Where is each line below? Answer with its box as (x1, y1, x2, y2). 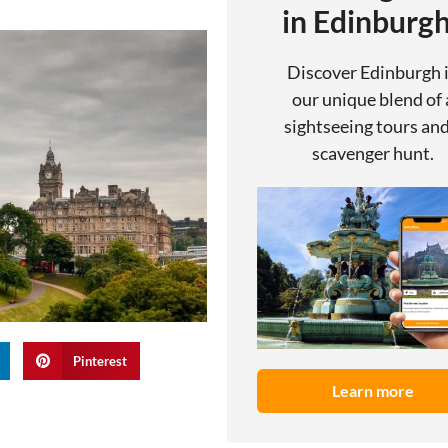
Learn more (331, 381, 414, 401)
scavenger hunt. (311, 142, 434, 165)
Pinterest (73, 352, 128, 369)
